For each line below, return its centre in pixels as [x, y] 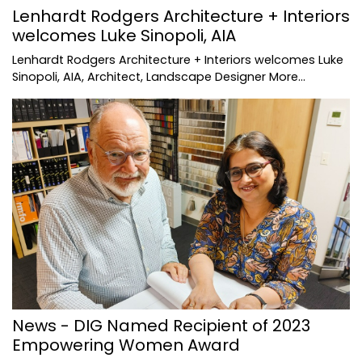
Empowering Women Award [126, 345]
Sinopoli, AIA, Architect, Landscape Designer [141, 76]
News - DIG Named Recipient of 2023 [161, 325]
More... [287, 76]
